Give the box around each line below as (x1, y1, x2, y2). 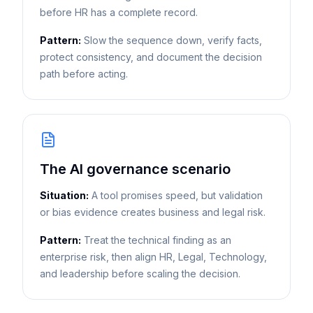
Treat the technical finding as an (84, 234, 231, 246)
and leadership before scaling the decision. (40, 268, 240, 279)
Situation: (40, 189, 89, 201)
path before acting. (40, 68, 128, 80)
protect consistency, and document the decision (40, 51, 262, 63)
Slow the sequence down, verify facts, (84, 34, 262, 46)
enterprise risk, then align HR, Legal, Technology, (40, 251, 267, 263)
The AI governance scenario (40, 161, 231, 177)
